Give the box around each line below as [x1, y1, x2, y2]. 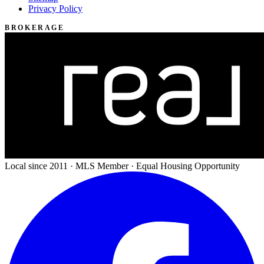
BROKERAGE [5, 24, 65, 32]
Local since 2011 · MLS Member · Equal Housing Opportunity [5, 161, 240, 171]
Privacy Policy [28, 4, 82, 14]
